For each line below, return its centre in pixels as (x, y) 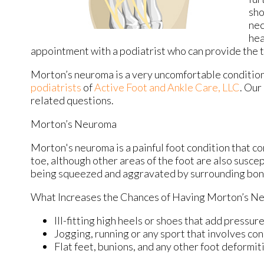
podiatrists (56, 88)
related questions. (74, 100)
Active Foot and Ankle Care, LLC (167, 88)
